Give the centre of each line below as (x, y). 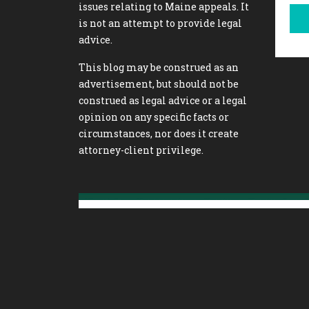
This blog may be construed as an (159, 67)
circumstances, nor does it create (159, 133)
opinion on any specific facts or (154, 117)
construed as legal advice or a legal (163, 100)
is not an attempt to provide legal (160, 23)
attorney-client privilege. (141, 150)
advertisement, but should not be (159, 84)
